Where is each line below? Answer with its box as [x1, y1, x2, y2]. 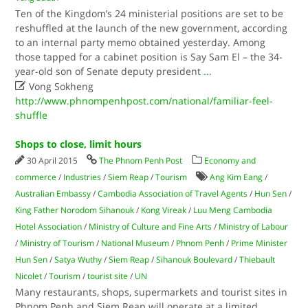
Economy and [204, 155, 256, 166]
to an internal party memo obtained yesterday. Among [15, 36, 266, 49]
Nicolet [15, 270, 43, 282]
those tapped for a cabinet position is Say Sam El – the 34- [15, 50, 283, 63]
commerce [15, 171, 57, 183]
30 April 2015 [27, 155, 80, 166]
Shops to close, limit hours [15, 137, 142, 151]
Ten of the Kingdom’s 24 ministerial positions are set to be [15, 7, 284, 20]
